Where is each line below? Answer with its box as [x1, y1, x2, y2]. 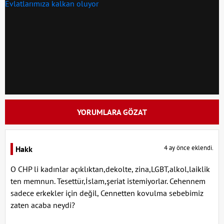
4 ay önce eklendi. [164, 143, 213, 152]
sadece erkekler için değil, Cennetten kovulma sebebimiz [10, 188, 203, 198]
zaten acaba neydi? [10, 200, 75, 210]
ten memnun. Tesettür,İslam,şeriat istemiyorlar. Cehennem [10, 176, 205, 186]
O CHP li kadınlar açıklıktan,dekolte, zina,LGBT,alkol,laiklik [10, 164, 210, 174]
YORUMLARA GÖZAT [77, 107, 147, 117]
